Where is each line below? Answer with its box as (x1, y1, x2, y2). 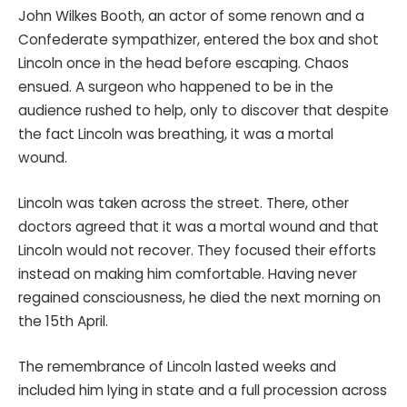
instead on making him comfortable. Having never (18, 264, 357, 284)
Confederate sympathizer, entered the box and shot (18, 30, 379, 50)
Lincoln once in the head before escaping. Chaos (18, 54, 349, 74)
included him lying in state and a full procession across (18, 380, 387, 400)
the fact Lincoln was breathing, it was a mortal (18, 124, 333, 144)
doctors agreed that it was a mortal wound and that (18, 217, 379, 237)
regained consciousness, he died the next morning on (18, 288, 381, 308)
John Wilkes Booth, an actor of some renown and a (18, 6, 364, 26)
